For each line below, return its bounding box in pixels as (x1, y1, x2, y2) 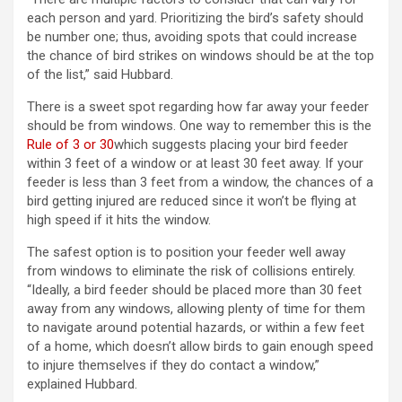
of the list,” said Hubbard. (27, 66, 173, 83)
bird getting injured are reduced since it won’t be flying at (27, 193, 356, 210)
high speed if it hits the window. (27, 212, 211, 229)
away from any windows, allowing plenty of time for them (27, 301, 365, 318)
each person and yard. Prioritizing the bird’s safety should (27, 10, 363, 27)
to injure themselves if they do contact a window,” (27, 357, 319, 374)
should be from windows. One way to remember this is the (27, 118, 371, 135)
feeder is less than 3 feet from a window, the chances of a (27, 174, 373, 191)
